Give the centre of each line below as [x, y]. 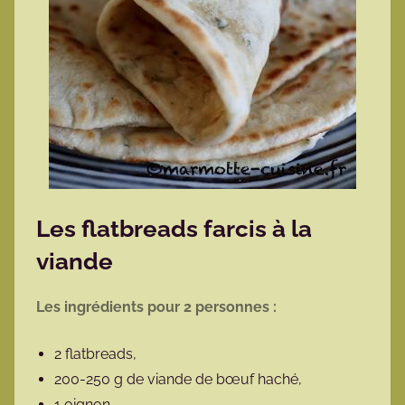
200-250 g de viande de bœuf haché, [180, 380]
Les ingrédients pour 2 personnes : [158, 307]
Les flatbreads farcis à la [174, 228]
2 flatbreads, [97, 354]
